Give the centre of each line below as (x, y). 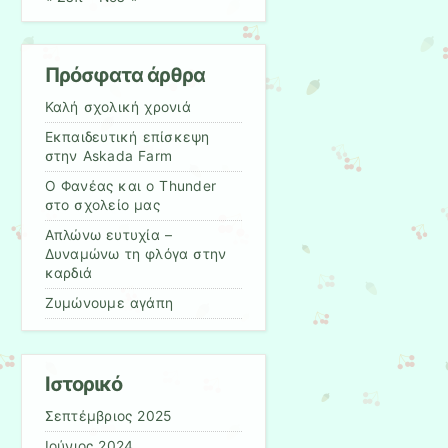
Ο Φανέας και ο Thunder (130, 185)
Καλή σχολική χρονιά (117, 106)
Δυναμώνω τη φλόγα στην (135, 253)
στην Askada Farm (108, 155)
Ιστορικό (83, 384)
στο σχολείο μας (102, 204)
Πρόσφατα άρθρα (125, 74)
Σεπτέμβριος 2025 (108, 416)
